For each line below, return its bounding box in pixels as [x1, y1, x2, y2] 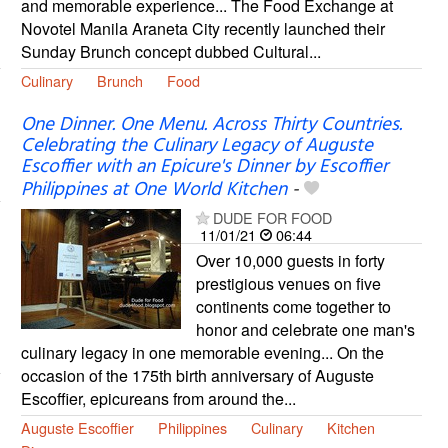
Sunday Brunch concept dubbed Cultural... [20, 39, 321, 63]
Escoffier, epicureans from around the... [20, 387, 296, 411]
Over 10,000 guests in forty [195, 249, 385, 273]
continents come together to [195, 295, 391, 319]
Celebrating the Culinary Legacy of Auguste [20, 131, 373, 162]
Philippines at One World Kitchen [20, 175, 287, 206]
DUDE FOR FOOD [212, 207, 332, 229]
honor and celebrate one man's [195, 318, 415, 342]
